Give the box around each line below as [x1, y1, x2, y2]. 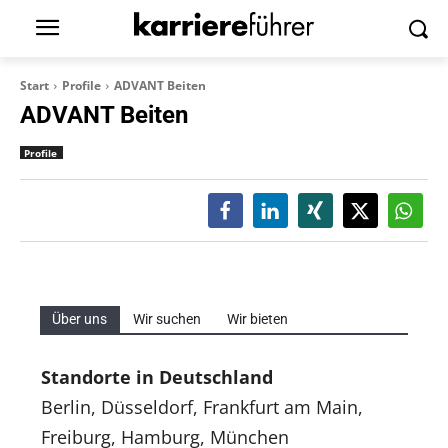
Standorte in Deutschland [41, 365, 273, 389]
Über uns [52, 311, 107, 327]
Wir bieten [227, 311, 288, 327]
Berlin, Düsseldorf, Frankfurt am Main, [41, 395, 363, 419]
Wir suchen [133, 311, 201, 327]
